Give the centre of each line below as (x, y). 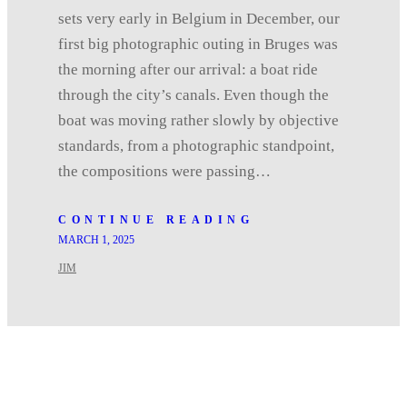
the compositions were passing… (164, 171)
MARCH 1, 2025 (96, 239)
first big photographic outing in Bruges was (198, 44)
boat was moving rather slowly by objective (199, 120)
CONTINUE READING (156, 219)
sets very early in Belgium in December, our (199, 18)
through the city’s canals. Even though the (194, 94)
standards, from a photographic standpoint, (196, 145)
